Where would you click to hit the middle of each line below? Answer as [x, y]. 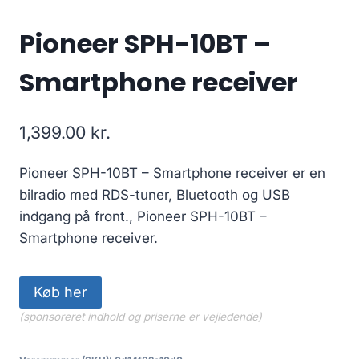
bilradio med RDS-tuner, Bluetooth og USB [155, 195]
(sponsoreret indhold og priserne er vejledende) [141, 317]
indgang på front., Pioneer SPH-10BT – [143, 217]
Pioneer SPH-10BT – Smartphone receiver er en [172, 173]
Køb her [61, 292]
